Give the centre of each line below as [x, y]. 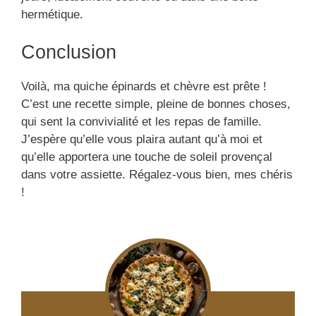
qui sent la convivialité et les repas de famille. [141, 122]
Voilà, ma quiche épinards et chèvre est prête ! [144, 87]
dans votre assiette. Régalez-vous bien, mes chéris [157, 175]
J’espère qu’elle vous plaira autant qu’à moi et [142, 140]
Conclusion [69, 53]
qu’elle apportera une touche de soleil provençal [147, 157]
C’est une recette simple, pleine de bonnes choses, [156, 104]
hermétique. [52, 14]
